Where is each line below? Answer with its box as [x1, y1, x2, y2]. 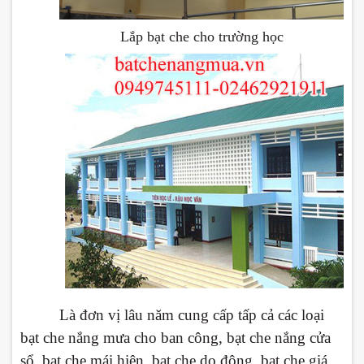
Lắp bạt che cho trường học [119, 28, 284, 45]
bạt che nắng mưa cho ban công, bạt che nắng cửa [20, 329, 331, 347]
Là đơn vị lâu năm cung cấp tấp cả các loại [59, 306, 324, 324]
